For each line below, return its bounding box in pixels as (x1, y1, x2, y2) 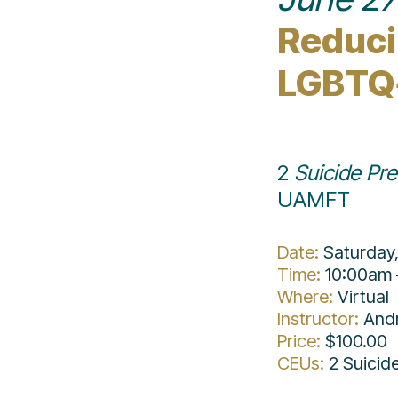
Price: (277, 330, 321, 352)
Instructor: (277, 307, 359, 330)
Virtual (338, 285, 389, 307)
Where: (277, 285, 333, 307)
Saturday (323, 241, 394, 263)
